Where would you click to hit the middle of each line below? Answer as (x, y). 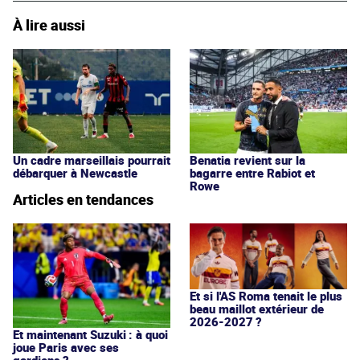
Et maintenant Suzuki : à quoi (90, 335)
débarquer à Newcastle (75, 173)
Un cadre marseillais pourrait (92, 160)
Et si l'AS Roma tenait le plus (266, 295)
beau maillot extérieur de (257, 308)
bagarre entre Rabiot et (252, 173)
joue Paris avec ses (66, 348)
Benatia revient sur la (247, 160)
